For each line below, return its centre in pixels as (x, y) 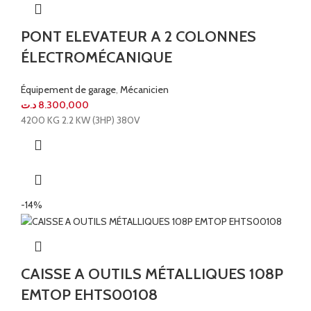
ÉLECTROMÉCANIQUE (96, 58)
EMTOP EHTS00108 (89, 294)
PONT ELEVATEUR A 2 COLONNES (138, 37)
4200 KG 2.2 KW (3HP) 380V (81, 120)
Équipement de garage (68, 90)
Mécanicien (144, 90)
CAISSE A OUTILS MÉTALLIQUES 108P (152, 274)
